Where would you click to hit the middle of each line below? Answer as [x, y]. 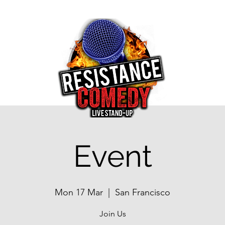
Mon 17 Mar [79, 192]
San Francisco [143, 192]
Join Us [113, 214]
